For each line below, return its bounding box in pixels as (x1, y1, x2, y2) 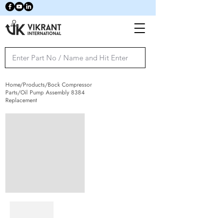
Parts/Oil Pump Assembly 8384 (5, 88, 85, 97)
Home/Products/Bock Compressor (5, 80, 92, 89)
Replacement (5, 96, 37, 105)
